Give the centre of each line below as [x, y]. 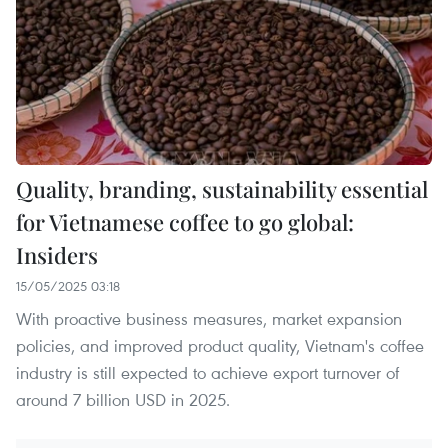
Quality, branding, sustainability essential [222, 189]
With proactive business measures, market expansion [209, 319]
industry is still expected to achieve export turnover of [207, 373]
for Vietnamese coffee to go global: [185, 222]
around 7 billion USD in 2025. [123, 400]
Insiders [57, 255]
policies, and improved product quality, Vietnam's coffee [220, 346]
